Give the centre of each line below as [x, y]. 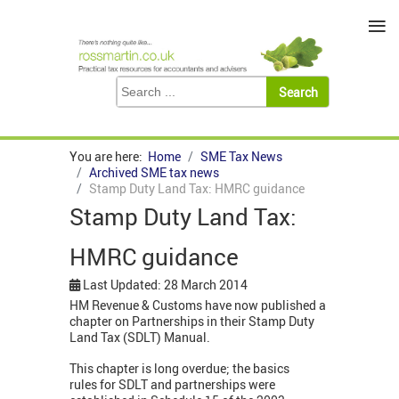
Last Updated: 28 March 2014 [165, 285]
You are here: [109, 157]
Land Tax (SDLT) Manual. [140, 338]
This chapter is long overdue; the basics [179, 369]
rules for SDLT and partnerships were [172, 385]
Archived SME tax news [154, 173]
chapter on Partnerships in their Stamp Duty [192, 322]
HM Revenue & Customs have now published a [198, 305]
